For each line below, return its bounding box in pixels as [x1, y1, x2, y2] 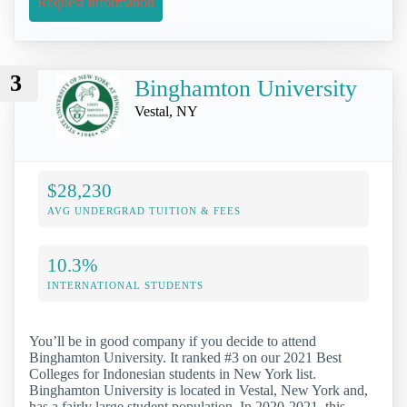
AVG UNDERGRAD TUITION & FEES [47, 204, 241, 216]
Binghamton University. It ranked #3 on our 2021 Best [29, 349, 342, 365]
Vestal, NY [134, 103, 198, 119]
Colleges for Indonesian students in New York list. [29, 365, 316, 382]
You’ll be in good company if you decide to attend [29, 333, 316, 349]
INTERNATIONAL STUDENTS [47, 279, 203, 291]
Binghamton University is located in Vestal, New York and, [29, 382, 368, 398]
